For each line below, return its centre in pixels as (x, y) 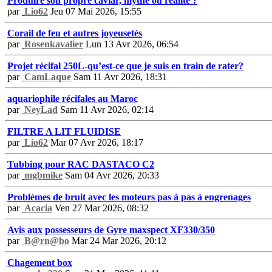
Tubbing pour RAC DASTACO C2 (81, 164)
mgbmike (43, 175)
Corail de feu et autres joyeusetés (75, 33)
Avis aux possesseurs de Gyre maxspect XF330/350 (111, 229)
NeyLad (41, 109)
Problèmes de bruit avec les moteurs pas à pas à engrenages (129, 197)
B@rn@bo (47, 240)
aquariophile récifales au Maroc (73, 98)
